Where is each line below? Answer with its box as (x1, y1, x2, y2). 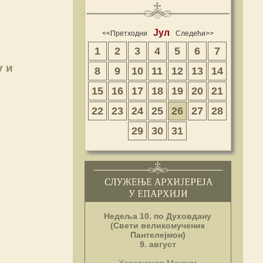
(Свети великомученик (110, 220, 205, 230)
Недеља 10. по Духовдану (104, 211, 211, 221)
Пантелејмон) (130, 230, 186, 240)
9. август (139, 239, 176, 249)
